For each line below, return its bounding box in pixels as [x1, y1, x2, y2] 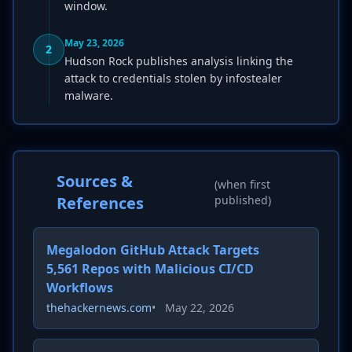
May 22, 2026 [165, 300, 234, 315]
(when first [214, 177, 270, 192]
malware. [64, 88, 113, 103]
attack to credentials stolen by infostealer [64, 71, 282, 86]
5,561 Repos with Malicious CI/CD [46, 260, 254, 277]
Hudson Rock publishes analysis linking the [64, 53, 293, 68]
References [56, 192, 144, 214]
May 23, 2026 [64, 36, 124, 49]
